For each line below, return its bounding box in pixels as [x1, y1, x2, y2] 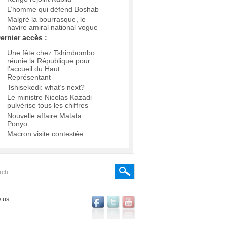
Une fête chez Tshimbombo [7, 49, 95, 57]
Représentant [7, 73, 51, 82]
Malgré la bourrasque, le [7, 15, 86, 24]
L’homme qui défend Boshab [7, 5, 99, 14]
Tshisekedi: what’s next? [7, 83, 85, 92]
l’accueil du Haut [7, 65, 60, 73]
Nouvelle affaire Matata [7, 111, 82, 120]
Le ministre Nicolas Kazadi [7, 93, 92, 102]
